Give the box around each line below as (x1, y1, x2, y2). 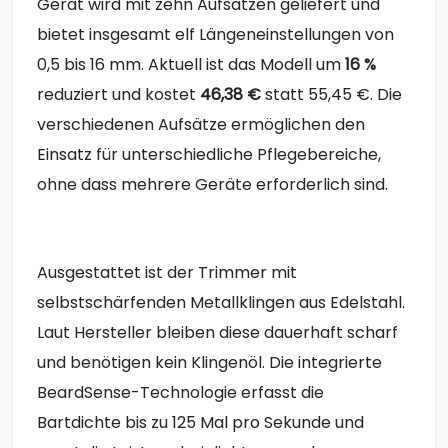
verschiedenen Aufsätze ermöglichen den (37, 113, 365, 137)
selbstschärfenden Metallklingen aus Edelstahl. (37, 290, 405, 314)
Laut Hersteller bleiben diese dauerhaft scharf (37, 320, 398, 344)
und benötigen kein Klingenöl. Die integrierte (37, 350, 382, 374)
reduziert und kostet (37, 83, 200, 107)
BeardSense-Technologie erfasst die (37, 380, 324, 404)
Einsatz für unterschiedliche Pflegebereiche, (37, 143, 381, 167)
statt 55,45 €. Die (261, 83, 402, 107)
